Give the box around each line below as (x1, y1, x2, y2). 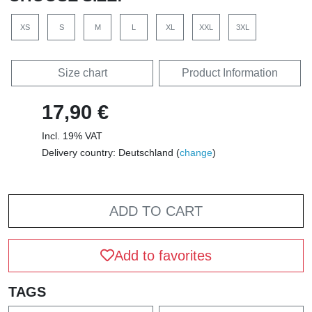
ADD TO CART (109, 203, 203, 219)
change (180, 147, 212, 159)
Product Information (182, 67, 278, 79)
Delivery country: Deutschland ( (42, 147, 180, 159)
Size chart (57, 67, 107, 79)
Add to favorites (114, 248, 212, 264)
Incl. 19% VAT (42, 130, 102, 142)
